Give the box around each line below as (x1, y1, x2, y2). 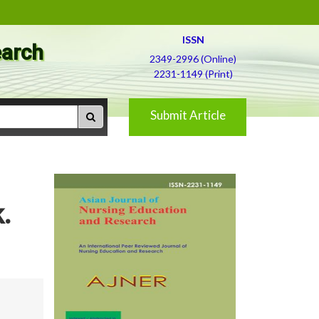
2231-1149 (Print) (153, 68, 233, 80)
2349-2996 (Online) (150, 53, 236, 65)
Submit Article (150, 108, 226, 122)
